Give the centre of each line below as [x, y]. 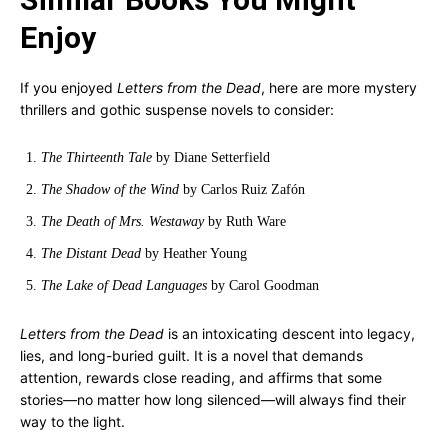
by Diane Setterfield [211, 157]
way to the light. [72, 421]
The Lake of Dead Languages [124, 285]
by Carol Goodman [263, 285]
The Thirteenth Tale [96, 157]
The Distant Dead [91, 253]
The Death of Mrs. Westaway [122, 221]
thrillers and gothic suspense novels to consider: [177, 109]
